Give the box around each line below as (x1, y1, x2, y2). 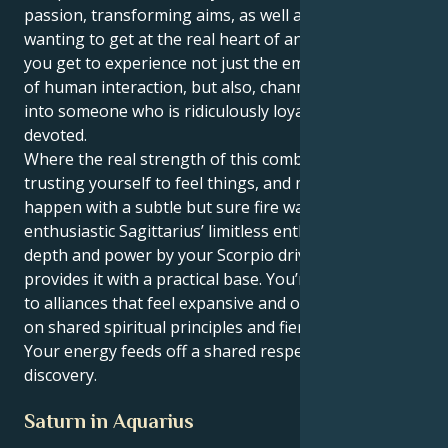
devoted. (24, 124, 87, 147)
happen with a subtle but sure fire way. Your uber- (24, 196, 401, 219)
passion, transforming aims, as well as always (24, 4, 364, 27)
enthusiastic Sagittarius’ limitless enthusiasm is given (24, 220, 422, 243)
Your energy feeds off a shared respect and (24, 340, 348, 363)
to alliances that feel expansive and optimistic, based (24, 292, 416, 315)
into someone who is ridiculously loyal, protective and (24, 100, 424, 123)
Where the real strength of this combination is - (24, 148, 382, 171)
